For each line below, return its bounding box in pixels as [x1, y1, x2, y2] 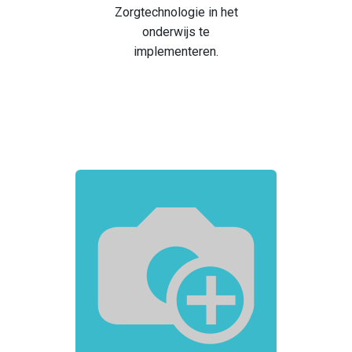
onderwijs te [142, 24, 210, 40]
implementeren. [134, 44, 218, 60]
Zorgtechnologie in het [114, 5, 238, 20]
